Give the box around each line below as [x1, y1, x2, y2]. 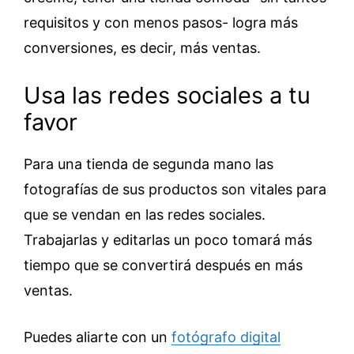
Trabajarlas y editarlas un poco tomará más [24, 231, 312, 248]
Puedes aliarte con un [24, 328, 171, 345]
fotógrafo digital [171, 328, 281, 345]
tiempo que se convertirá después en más [24, 256, 303, 273]
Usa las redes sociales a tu [24, 81, 311, 109]
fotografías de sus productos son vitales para [24, 180, 326, 198]
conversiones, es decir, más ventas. [24, 39, 261, 56]
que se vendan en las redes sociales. [24, 205, 265, 223]
